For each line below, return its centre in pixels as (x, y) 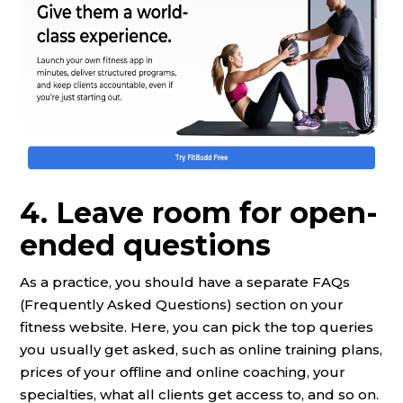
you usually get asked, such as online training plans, (201, 349)
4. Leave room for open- (199, 212)
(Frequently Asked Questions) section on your (182, 304)
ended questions (145, 245)
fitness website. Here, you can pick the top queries (197, 327)
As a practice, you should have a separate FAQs (185, 282)
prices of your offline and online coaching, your (183, 372)
